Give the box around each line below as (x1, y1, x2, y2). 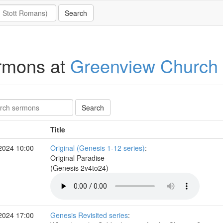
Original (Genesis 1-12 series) (50, 143, 145, 153)
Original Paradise (50, 153, 105, 163)
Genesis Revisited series (50, 210, 128, 220)
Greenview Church (70, 53, 218, 78)
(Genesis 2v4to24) (50, 163, 111, 173)
